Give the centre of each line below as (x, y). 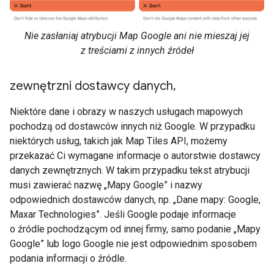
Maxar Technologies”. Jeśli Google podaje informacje (123, 215)
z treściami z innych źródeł (137, 51)
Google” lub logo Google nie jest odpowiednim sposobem (133, 244)
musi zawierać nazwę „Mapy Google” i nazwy (106, 185)
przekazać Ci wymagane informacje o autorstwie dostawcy (135, 156)
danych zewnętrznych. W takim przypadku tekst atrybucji (130, 171)
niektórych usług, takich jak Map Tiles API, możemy (119, 141)
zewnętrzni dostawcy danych (91, 86)
